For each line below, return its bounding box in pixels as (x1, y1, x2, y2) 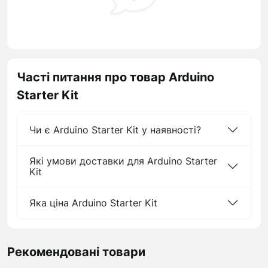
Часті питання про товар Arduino (17, 70, 214, 84)
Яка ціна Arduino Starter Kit (29, 197, 157, 209)
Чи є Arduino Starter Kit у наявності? (29, 124, 201, 136)
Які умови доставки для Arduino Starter (29, 155, 217, 167)
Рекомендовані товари (7, 245, 145, 259)
